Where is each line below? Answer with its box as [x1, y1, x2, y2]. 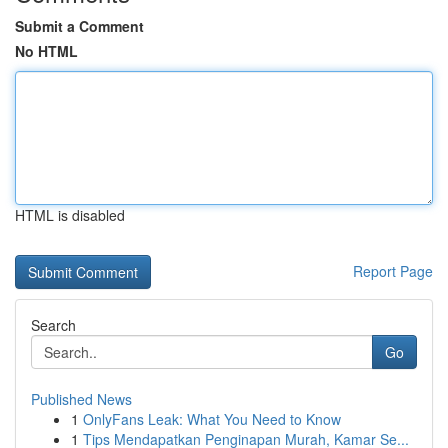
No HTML [15, 41, 78, 61]
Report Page [353, 261, 433, 281]
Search [31, 315, 76, 335]
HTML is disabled [15, 205, 125, 225]
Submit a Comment [15, 16, 144, 36]
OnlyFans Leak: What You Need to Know [83, 409, 341, 429]
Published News [31, 389, 132, 409]
